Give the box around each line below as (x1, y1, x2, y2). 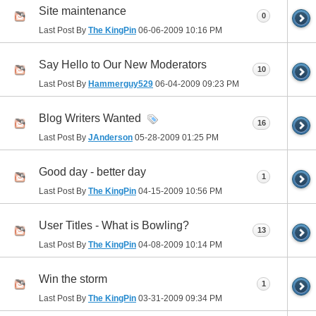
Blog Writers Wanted (39, 112, 141, 125)
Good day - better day (39, 166, 146, 178)
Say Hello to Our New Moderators (39, 59, 207, 71)
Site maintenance (39, 5, 126, 18)
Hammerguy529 (88, 79, 153, 90)
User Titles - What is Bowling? (39, 219, 189, 232)
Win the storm (39, 273, 107, 286)
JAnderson (88, 133, 133, 143)
